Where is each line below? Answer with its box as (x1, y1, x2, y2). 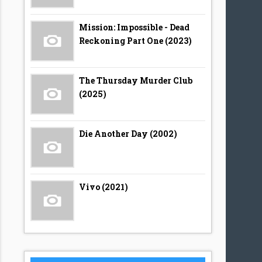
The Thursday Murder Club (79, 75, 193, 86)
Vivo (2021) (79, 181, 129, 192)
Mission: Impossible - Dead (79, 22, 190, 33)
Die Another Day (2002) (79, 128, 178, 139)
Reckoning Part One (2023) (79, 35, 192, 46)
